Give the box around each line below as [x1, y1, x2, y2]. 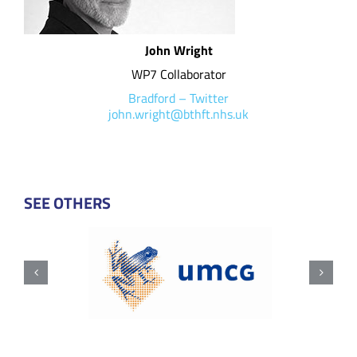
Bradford [128, 88, 175, 108]
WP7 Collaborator [131, 64, 226, 84]
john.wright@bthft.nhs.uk [108, 104, 249, 124]
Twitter [190, 88, 229, 108]
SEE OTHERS [24, 190, 111, 215]
